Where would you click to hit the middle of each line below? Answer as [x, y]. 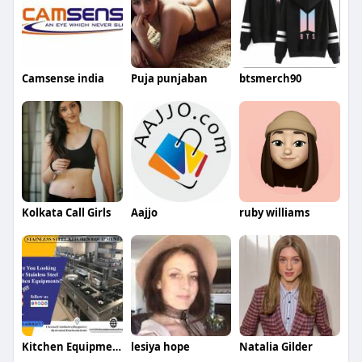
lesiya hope [160, 346]
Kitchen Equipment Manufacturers [116, 346]
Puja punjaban [169, 79]
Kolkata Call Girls [66, 212]
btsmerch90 [271, 79]
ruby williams [275, 212]
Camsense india [63, 79]
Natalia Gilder [276, 346]
